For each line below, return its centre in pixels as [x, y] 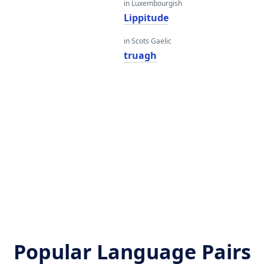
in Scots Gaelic [147, 41]
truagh [140, 55]
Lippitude [146, 18]
